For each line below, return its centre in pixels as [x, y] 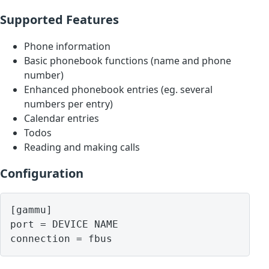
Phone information [67, 47]
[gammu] [31, 210]
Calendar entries [62, 119]
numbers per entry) [68, 104]
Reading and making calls [82, 147]
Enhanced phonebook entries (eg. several [118, 90]
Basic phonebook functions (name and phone [128, 61]
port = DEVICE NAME [64, 225]
